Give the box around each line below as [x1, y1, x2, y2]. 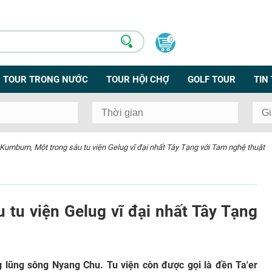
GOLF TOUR [188, 73, 236, 85]
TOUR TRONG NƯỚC [3, 73, 88, 85]
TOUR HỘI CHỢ [106, 73, 169, 85]
